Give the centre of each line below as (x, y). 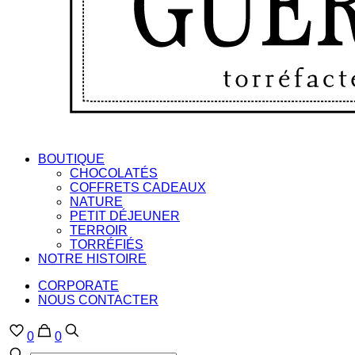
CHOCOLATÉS (114, 173)
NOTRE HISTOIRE (92, 259)
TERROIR (99, 230)
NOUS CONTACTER (98, 300)
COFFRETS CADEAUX (138, 187)
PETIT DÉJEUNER (125, 216)
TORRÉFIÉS (107, 244)
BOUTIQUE (71, 159)
